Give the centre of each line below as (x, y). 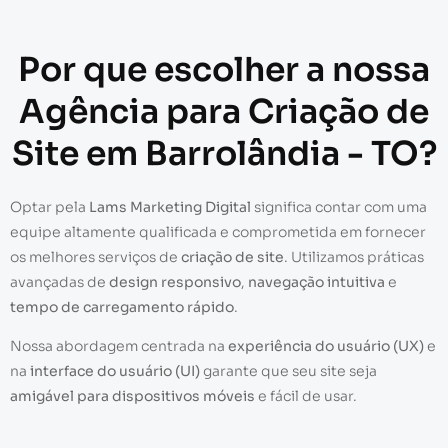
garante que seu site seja (288, 371)
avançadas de (59, 281)
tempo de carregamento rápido (122, 306)
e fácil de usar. (306, 396)
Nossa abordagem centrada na (119, 346)
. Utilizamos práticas (354, 256)
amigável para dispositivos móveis (132, 396)
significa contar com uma (339, 206)
